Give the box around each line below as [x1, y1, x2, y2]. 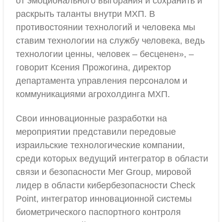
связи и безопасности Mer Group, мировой [16, 167, 191, 177]
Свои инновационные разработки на [16, 113, 167, 123]
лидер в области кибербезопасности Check [16, 180, 195, 190]
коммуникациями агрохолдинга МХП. [16, 89, 170, 99]
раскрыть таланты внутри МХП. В [16, 9, 155, 19]
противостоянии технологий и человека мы [16, 22, 195, 32]
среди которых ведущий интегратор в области [16, 154, 208, 164]
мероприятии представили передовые [16, 127, 176, 137]
